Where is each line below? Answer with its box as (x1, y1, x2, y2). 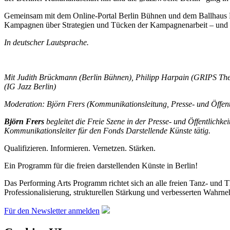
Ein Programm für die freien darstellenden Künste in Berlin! (4, 161, 198, 170)
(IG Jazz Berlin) (4, 82, 56, 91)
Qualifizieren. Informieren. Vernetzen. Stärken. (4, 143, 156, 152)
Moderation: (4, 99, 45, 108)
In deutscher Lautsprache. (4, 37, 89, 47)
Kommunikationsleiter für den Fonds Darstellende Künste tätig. (4, 126, 210, 135)
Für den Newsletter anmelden (4, 206, 100, 215)
